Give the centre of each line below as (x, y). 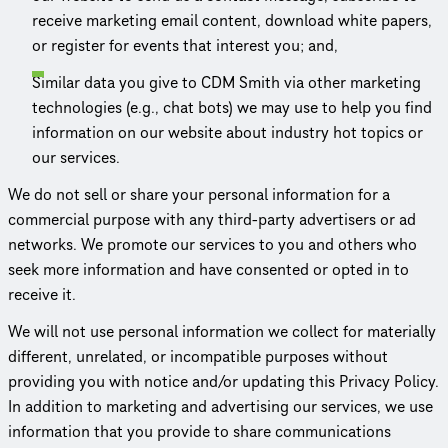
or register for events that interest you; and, (185, 45)
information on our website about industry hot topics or (227, 132)
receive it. (42, 294)
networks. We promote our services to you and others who (212, 244)
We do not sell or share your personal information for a (199, 194)
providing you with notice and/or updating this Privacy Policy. (223, 381)
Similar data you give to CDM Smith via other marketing (226, 82)
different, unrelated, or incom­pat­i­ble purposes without (198, 356)
